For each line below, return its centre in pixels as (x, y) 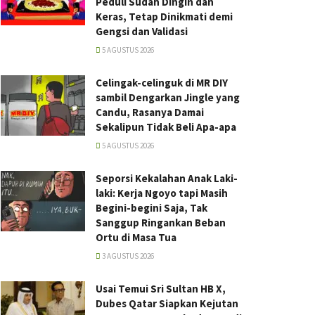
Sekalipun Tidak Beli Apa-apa (166, 127)
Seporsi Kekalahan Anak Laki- (167, 178)
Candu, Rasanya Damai (150, 112)
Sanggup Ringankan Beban (161, 223)
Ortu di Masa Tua (136, 237)
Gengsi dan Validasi (142, 31)
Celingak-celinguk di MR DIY (162, 83)
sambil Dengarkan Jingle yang (168, 97)
